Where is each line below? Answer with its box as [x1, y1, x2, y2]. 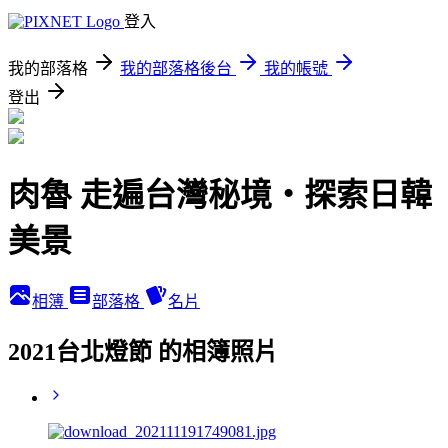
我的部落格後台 [120, 60, 232, 77]
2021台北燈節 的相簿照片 [8, 338, 278, 365]
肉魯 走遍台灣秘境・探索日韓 [8, 177, 432, 214]
